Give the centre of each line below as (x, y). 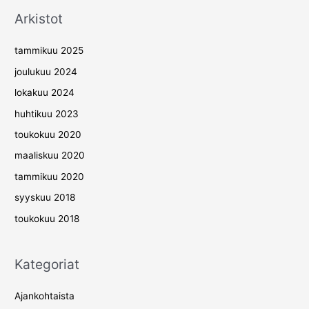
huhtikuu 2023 (47, 113)
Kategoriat (47, 264)
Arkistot (39, 19)
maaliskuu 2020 (50, 156)
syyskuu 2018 (45, 198)
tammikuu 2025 (49, 51)
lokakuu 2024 (45, 93)
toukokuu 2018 (47, 218)
